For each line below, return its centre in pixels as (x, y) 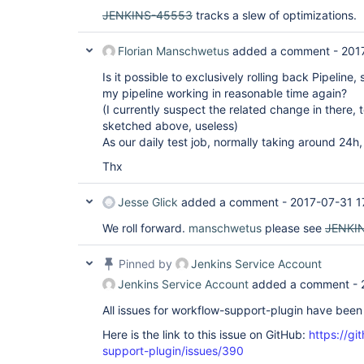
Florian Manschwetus (173, 51)
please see (293, 228)
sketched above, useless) (170, 126)
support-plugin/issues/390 (173, 351)
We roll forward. (145, 228)
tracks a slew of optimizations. (275, 15)
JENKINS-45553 (147, 15)
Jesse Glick (148, 202)
